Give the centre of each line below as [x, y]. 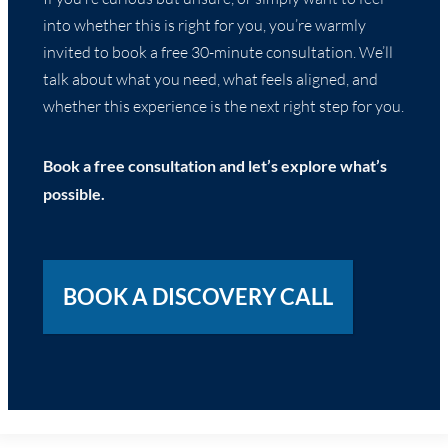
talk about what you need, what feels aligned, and [210, 78]
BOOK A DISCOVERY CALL [197, 296]
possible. [73, 193]
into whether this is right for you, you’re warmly [204, 24]
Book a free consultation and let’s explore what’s [214, 165]
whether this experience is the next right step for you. [223, 105]
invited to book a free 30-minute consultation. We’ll [217, 51]
